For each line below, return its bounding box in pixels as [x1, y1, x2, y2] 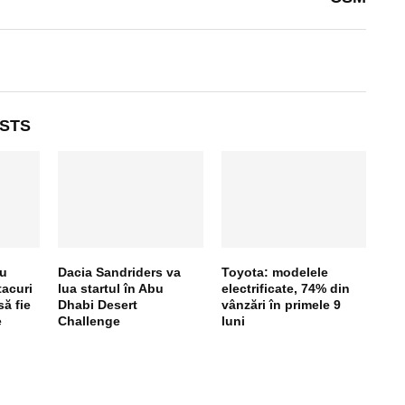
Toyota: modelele [221, 264, 328, 279]
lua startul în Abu [58, 280, 165, 296]
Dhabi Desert [58, 297, 138, 312]
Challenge [58, 313, 121, 328]
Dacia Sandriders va [58, 264, 182, 279]
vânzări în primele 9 [221, 297, 341, 312]
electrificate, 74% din [221, 280, 350, 296]
